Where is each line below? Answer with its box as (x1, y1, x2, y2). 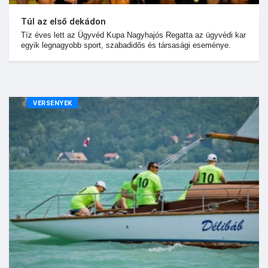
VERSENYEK (33, 99, 72, 107)
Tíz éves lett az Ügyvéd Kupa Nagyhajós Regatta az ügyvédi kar (21, 30, 246, 39)
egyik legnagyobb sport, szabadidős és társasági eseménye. (21, 40, 231, 50)
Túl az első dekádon (21, 16, 106, 27)
